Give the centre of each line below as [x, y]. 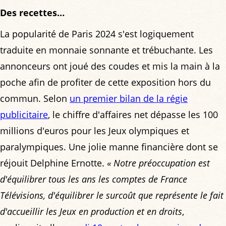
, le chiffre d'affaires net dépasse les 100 [133, 115]
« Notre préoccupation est [158, 163]
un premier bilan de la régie [129, 99]
